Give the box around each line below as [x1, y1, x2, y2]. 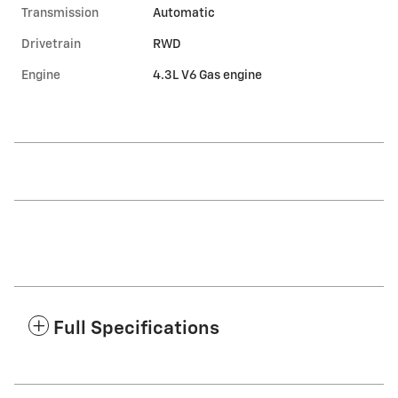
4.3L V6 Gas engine [152, 69, 262, 83]
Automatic [152, 7, 215, 20]
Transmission [21, 7, 99, 20]
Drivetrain [21, 38, 81, 52]
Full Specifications [53, 320, 219, 339]
